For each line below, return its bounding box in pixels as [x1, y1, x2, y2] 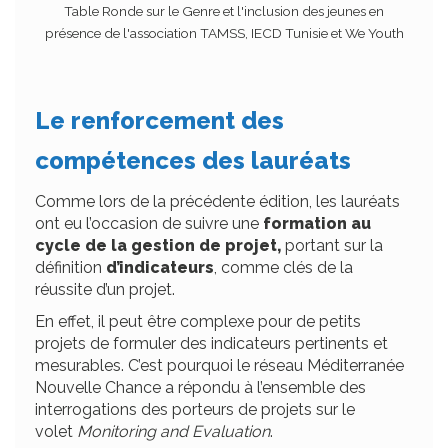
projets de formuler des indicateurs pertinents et [35, 333, 388, 353]
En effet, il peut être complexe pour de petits [35, 311, 361, 331]
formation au [259, 213, 371, 233]
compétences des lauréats [35, 145, 351, 175]
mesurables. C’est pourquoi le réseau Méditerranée [35, 355, 404, 375]
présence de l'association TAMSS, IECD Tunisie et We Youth [44, 24, 404, 41]
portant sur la [281, 235, 383, 255]
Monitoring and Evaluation [77, 421, 270, 441]
